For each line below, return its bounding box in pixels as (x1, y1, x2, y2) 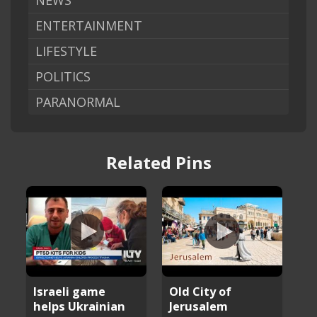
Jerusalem (169, 297, 229, 314)
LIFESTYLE (35, 42, 97, 60)
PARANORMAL (35, 93, 120, 111)
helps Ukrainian (33, 297, 126, 314)
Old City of (169, 282, 232, 299)
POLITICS (35, 68, 91, 86)
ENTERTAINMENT (35, 17, 142, 35)
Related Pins (105, 151, 212, 175)
